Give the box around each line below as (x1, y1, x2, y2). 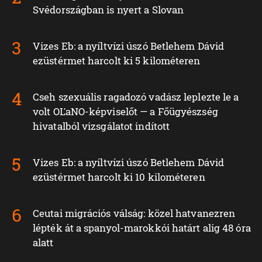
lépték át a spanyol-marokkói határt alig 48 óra (33, 220, 251, 235)
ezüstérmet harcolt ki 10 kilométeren (33, 170, 205, 184)
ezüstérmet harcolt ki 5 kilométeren (33, 53, 201, 67)
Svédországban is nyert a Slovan (33, 2, 184, 16)
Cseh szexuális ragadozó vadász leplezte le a (33, 89, 239, 104)
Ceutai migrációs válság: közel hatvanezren (33, 206, 236, 220)
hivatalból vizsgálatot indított (33, 119, 170, 133)
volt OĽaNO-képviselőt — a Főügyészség (33, 104, 218, 118)
